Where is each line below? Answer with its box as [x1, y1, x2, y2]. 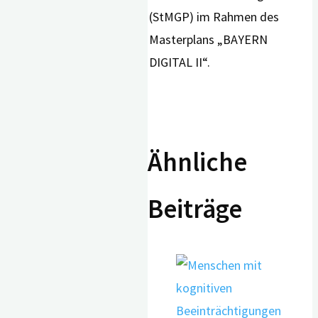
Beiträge [148, 192, 242, 226]
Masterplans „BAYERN [149, 31, 268, 48]
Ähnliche [148, 146, 247, 179]
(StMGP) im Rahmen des [149, 9, 280, 26]
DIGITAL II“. [149, 54, 211, 71]
